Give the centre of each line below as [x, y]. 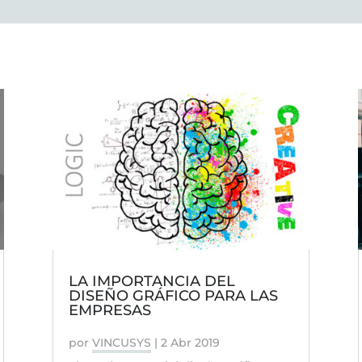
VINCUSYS [121, 343]
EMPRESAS [109, 311]
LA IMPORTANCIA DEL [152, 282]
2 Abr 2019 [190, 343]
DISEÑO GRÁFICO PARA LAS [173, 296]
